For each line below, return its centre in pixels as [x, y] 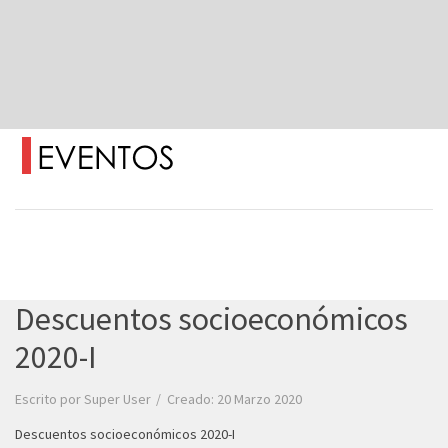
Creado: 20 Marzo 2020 [234, 399]
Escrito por [49, 399]
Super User [117, 399]
